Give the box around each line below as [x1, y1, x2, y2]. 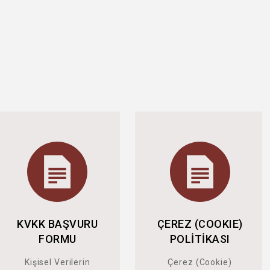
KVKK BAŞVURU [17, 218, 98, 230]
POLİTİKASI [169, 233, 230, 245]
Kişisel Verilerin [24, 257, 90, 267]
